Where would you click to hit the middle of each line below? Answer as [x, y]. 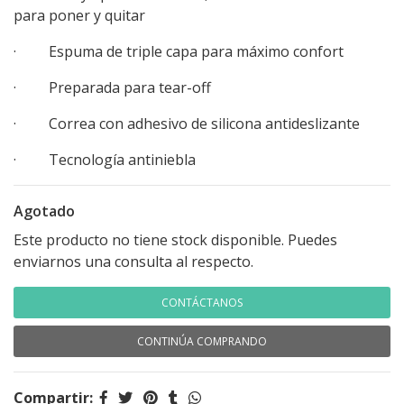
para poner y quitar [79, 15]
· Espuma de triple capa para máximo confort [179, 51]
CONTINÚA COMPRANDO [202, 341]
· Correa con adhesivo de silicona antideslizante [187, 124]
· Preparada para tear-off [112, 87]
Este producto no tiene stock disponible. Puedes [175, 240]
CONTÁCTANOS [202, 303]
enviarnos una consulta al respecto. [133, 262]
